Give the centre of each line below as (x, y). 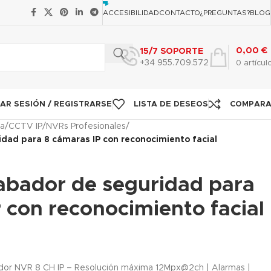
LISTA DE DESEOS (171, 104)
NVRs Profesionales (86, 126)
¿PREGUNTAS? (225, 12)
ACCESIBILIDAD (131, 12)
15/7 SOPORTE (171, 51)
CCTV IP (25, 126)
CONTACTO (180, 12)
